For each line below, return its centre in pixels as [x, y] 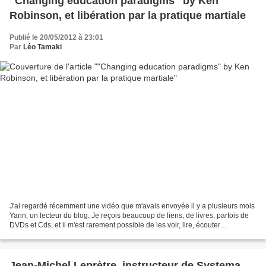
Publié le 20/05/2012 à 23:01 [56, 38]
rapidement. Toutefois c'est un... [60, 234]
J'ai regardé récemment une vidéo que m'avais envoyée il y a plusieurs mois [132, 206]
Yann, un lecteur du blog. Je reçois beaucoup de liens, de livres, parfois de [129, 215]
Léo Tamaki [42, 47]
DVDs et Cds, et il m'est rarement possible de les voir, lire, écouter [115, 225]
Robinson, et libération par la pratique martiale [128, 16]
